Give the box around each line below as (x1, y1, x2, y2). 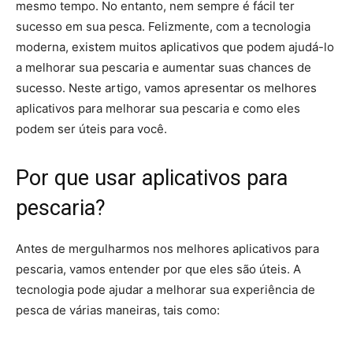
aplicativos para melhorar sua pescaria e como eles (16, 101, 300, 116)
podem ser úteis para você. (16, 121, 167, 136)
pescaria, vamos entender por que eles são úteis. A (16, 262, 301, 277)
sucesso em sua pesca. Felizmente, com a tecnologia (16, 19, 310, 34)
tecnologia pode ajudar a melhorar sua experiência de (16, 282, 315, 297)
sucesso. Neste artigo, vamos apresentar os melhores (16, 80, 317, 95)
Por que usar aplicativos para (16, 165, 288, 191)
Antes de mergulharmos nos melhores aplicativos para (16, 241, 319, 256)
